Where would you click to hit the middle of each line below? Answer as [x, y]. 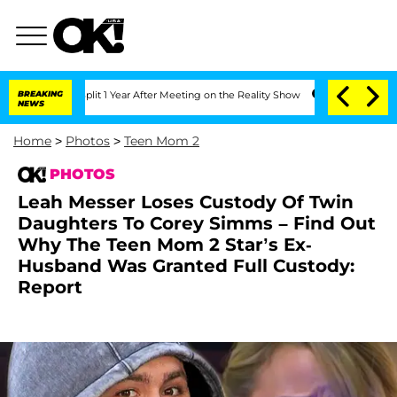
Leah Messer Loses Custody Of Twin [186, 202]
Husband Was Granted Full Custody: [186, 266]
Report [50, 287]
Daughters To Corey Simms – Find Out [197, 223]
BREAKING [40, 93]
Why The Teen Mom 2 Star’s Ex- [165, 245]
